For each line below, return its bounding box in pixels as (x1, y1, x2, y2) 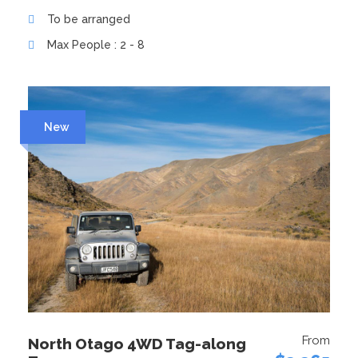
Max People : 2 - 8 (47, 38, 145, 51)
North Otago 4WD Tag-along (28, 335, 246, 353)
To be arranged (47, 12, 130, 26)
